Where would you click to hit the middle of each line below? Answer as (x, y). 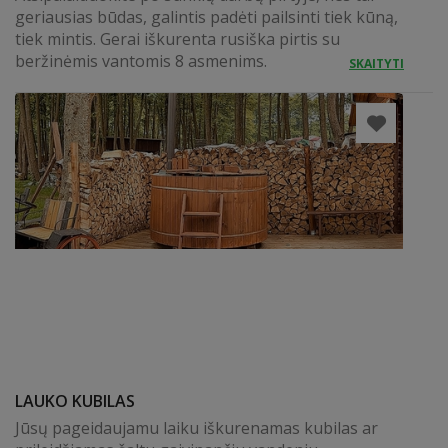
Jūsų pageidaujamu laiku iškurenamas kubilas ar (196, 428)
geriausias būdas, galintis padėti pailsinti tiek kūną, (206, 17)
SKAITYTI (376, 63)
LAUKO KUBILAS (75, 401)
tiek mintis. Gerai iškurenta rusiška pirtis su (177, 39)
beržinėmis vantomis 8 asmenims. (141, 61)
